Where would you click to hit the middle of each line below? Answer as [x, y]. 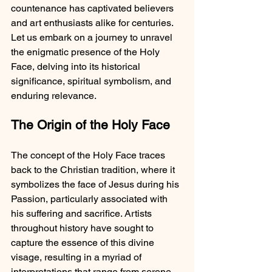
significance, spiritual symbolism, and [92, 81]
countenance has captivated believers [93, 8]
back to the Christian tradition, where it [94, 170]
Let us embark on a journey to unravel [93, 37]
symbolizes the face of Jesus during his [96, 184]
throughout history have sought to [83, 228]
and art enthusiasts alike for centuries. [93, 23]
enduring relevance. [54, 96]
